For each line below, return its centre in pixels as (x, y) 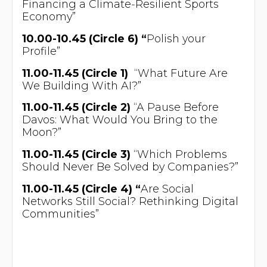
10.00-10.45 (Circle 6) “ (84, 38)
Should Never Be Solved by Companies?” (130, 167)
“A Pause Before (174, 107)
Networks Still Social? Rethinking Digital (130, 201)
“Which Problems (178, 154)
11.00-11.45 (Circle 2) (76, 107)
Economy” (49, 16)
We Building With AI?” (81, 85)
